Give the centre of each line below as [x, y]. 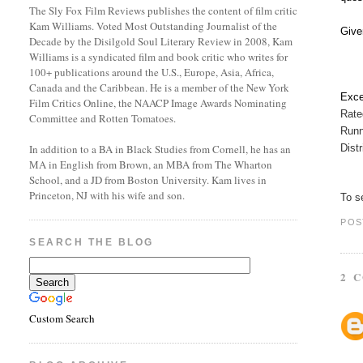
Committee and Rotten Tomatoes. [103, 118]
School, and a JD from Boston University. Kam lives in [148, 180]
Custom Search [62, 319]
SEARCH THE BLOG [92, 242]
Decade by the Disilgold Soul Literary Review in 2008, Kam [161, 41]
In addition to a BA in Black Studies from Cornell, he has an [160, 149]
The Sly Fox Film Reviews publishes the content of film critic [164, 11]
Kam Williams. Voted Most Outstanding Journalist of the [154, 26]
